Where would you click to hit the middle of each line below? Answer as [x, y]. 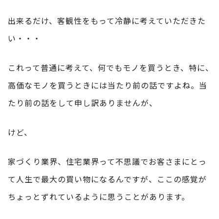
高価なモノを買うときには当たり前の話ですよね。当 [108, 85]
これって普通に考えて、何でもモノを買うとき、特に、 [111, 67]
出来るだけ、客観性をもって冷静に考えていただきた [107, 20]
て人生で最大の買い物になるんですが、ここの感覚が [107, 179]
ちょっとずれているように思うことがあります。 [99, 196]
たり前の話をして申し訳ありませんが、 [83, 102]
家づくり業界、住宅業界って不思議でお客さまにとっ [107, 161]
